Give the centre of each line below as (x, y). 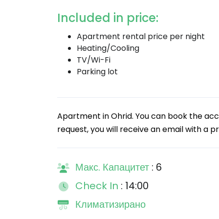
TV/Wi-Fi (94, 60)
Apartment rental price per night (141, 36)
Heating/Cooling (108, 48)
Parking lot (97, 72)
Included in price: (108, 18)
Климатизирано (110, 204)
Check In (98, 186)
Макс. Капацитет (113, 167)
